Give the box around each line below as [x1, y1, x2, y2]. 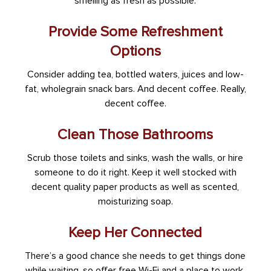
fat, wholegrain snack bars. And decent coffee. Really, [24, 83, 246, 96]
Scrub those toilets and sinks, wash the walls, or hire [27, 152, 244, 165]
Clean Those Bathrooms [57, 126, 214, 144]
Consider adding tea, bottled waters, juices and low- [27, 68, 244, 81]
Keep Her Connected [68, 224, 203, 242]
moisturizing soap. [97, 195, 173, 208]
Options [109, 42, 161, 60]
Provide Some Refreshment [48, 23, 223, 41]
